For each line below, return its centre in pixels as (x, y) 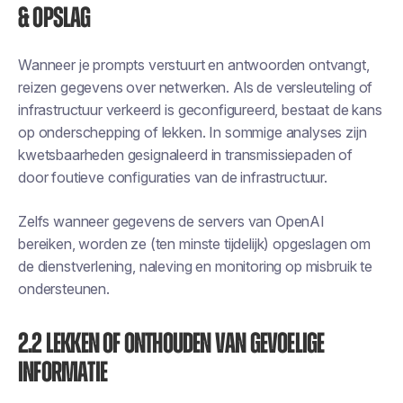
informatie (63, 372)
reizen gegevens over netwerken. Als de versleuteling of (196, 87)
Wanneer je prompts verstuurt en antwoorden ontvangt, (194, 65)
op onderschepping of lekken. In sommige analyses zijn (193, 132)
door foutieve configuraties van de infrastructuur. (173, 177)
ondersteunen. (64, 289)
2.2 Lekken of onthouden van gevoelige (171, 344)
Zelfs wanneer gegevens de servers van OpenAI (171, 221)
